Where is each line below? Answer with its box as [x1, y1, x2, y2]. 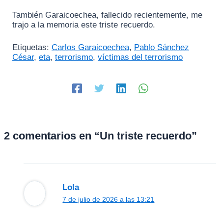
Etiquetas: [12, 42, 52, 52]
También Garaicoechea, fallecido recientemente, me [12, 10, 202, 20]
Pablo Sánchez [134, 42, 189, 52]
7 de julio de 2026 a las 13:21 [62, 195, 155, 203]
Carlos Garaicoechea [52, 42, 129, 52]
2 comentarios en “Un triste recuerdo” [4, 129, 197, 142]
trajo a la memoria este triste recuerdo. [12, 20, 155, 30]
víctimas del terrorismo [98, 52, 183, 62]
